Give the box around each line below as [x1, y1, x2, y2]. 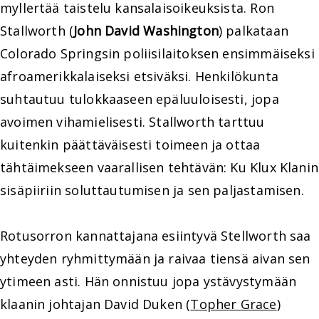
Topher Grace [190, 296, 277, 313]
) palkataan [218, 22, 288, 39]
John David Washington [73, 22, 219, 39]
